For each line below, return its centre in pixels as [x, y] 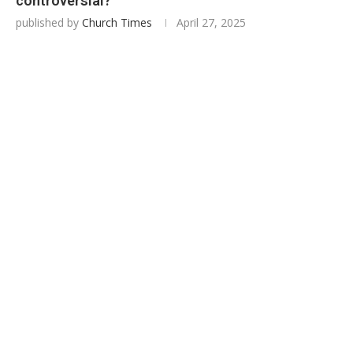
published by [49, 22]
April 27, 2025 [211, 22]
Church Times [117, 22]
